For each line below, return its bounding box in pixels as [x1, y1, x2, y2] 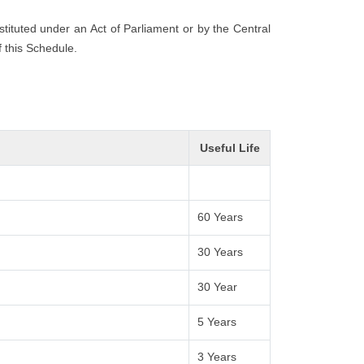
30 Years [197, 245, 244, 258]
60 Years [197, 210, 244, 223]
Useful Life [199, 141, 260, 154]
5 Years [197, 315, 237, 328]
